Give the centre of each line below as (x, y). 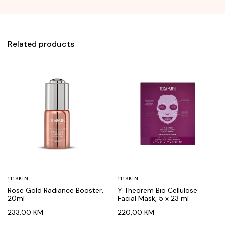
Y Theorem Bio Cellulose (157, 190)
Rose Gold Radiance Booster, (55, 190)
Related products (41, 44)
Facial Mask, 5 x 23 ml (153, 198)
